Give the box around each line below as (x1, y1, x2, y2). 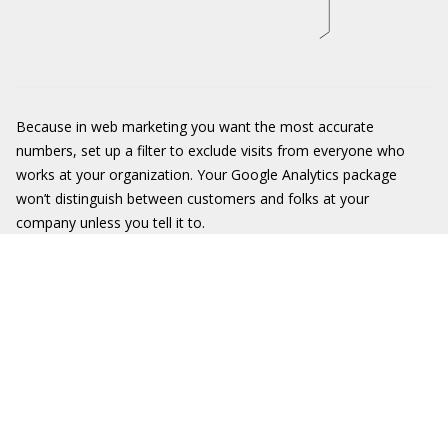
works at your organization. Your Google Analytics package (16, 165, 397, 184)
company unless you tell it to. (16, 213, 205, 232)
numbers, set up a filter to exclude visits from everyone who (16, 141, 405, 160)
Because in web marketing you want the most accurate (16, 117, 374, 136)
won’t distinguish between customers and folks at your (16, 189, 369, 208)
